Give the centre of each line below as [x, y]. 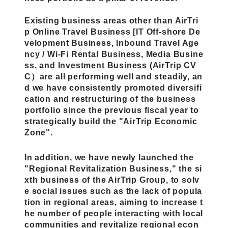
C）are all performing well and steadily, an [114, 76]
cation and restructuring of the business [110, 98]
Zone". [39, 132]
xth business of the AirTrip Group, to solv [112, 179]
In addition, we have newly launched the [109, 157]
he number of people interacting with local [114, 213]
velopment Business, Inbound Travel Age [112, 42]
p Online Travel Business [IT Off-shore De [112, 31]
